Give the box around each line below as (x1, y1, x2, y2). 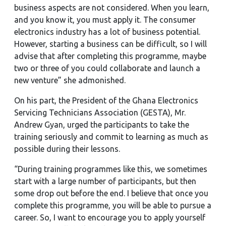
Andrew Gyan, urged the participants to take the (14, 120, 189, 129)
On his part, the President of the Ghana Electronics (14, 96, 198, 105)
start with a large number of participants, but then (14, 177, 196, 186)
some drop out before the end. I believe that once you (14, 189, 208, 198)
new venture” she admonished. (14, 76, 126, 85)
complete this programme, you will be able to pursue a (14, 201, 211, 210)
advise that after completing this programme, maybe (14, 51, 206, 61)
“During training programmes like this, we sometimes (14, 164, 207, 174)
